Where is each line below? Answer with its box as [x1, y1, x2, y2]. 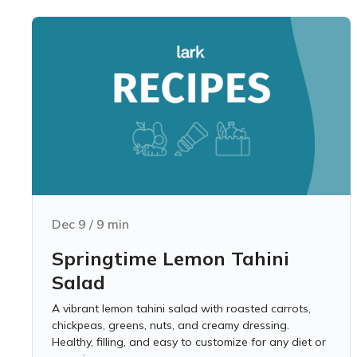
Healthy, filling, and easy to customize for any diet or [52, 335, 326, 349]
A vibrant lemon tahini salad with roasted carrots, [52, 301, 311, 316]
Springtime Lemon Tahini [52, 246, 289, 270]
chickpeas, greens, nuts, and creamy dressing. [52, 318, 289, 332]
